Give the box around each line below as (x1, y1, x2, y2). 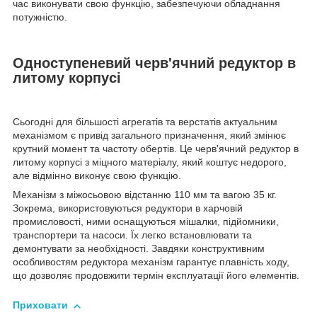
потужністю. (13, 11, 67, 23)
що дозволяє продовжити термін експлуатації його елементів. (13, 270, 299, 282)
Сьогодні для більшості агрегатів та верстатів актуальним (13, 116, 277, 128)
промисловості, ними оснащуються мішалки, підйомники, (13, 216, 279, 228)
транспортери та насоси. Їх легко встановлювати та (13, 229, 252, 241)
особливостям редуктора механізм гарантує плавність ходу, (13, 256, 289, 268)
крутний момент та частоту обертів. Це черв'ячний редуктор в (13, 143, 299, 155)
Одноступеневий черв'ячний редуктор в (13, 54, 296, 71)
